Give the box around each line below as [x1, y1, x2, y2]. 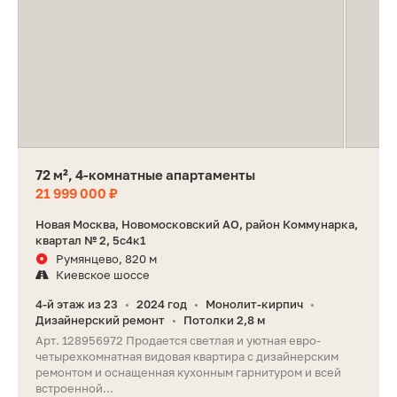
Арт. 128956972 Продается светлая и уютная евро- [35, 333, 321, 348]
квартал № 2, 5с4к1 [35, 233, 145, 248]
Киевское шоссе [56, 268, 150, 283]
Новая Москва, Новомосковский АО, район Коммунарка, [35, 217, 358, 232]
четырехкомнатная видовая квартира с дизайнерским [35, 349, 339, 364]
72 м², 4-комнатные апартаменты [35, 167, 255, 183]
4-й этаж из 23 [35, 297, 118, 312]
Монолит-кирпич [206, 297, 303, 312]
